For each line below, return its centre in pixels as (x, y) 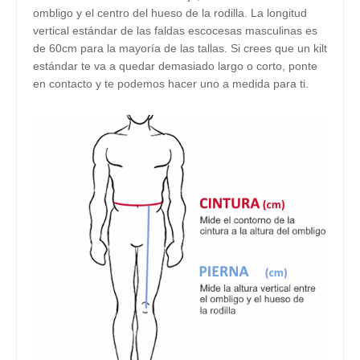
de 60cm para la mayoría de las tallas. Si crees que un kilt (180, 48)
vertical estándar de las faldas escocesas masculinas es (175, 31)
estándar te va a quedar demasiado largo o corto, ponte (175, 66)
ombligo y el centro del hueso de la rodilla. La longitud (170, 13)
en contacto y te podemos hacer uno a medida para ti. (171, 84)
